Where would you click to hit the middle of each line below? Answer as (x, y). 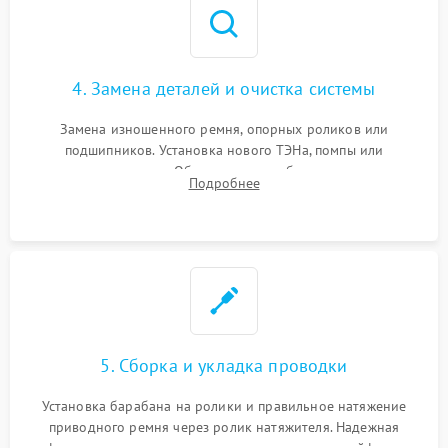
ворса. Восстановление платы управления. (224, 213)
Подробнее (224, 183)
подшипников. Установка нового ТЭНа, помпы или (224, 150)
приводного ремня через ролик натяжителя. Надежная (224, 427)
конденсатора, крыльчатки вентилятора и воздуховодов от (224, 192)
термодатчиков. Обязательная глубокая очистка (224, 171)
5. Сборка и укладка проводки (224, 365)
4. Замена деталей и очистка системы (224, 88)
